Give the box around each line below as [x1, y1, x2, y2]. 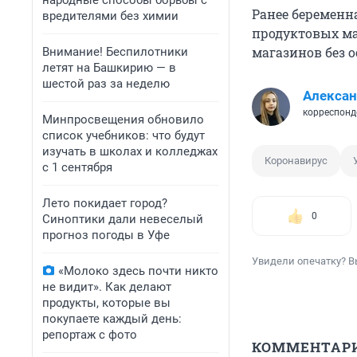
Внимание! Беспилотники [42, 45, 188, 59]
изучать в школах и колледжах [42, 144, 218, 159]
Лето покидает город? [42, 196, 167, 210]
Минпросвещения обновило [42, 112, 204, 127]
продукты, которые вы [42, 296, 171, 310]
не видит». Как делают [42, 280, 171, 294]
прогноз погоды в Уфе [42, 228, 170, 242]
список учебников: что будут [42, 128, 205, 143]
